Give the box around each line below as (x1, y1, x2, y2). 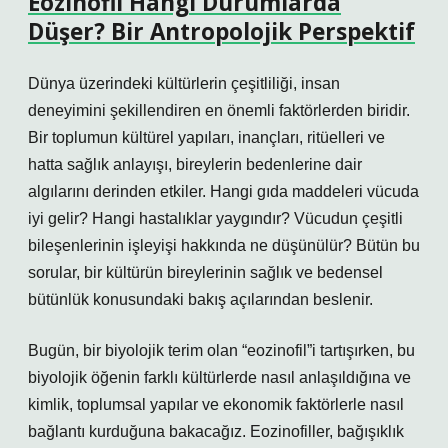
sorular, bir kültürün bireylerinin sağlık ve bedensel (28, 264, 383, 281)
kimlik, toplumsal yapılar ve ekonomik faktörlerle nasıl (28, 396, 404, 413)
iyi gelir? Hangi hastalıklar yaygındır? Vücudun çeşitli (28, 210, 403, 227)
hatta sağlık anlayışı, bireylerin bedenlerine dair (28, 156, 362, 173)
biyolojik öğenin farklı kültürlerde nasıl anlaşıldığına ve (28, 369, 411, 386)
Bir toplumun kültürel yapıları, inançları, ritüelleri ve (28, 129, 385, 146)
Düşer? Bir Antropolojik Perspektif (28, 16, 415, 47)
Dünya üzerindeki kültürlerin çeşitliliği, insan (28, 75, 340, 92)
